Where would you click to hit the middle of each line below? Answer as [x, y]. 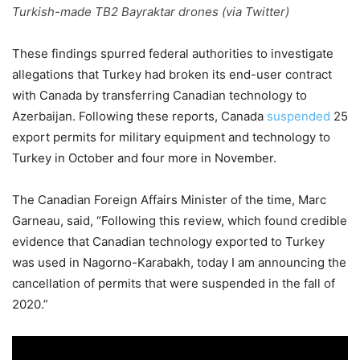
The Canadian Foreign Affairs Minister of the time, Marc [169, 199]
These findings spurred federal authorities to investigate [173, 53]
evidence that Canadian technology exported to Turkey [168, 241]
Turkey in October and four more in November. [144, 157]
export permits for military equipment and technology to [171, 137]
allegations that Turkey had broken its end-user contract [172, 74]
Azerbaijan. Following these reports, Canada [139, 116]
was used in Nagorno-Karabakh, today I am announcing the [179, 262]
